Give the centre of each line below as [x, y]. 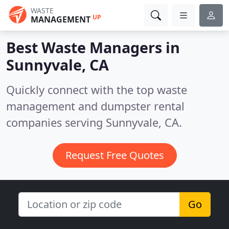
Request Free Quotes [114, 155]
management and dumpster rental [95, 106]
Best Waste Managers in [93, 47]
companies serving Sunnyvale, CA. [94, 122]
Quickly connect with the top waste [97, 90]
